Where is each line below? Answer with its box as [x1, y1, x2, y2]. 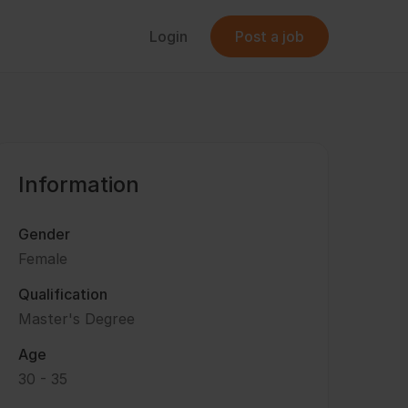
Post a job [235, 26, 304, 46]
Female [18, 250, 67, 268]
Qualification [18, 285, 107, 303]
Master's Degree [18, 310, 135, 328]
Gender [18, 225, 70, 243]
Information [18, 171, 139, 198]
